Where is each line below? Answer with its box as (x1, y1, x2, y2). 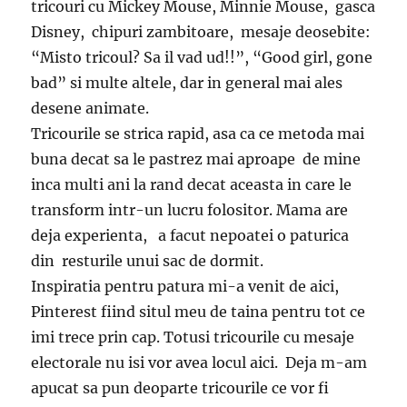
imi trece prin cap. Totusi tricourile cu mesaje (31, 327, 355, 346)
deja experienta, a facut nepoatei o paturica (31, 225, 350, 244)
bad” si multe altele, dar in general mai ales (31, 73, 343, 92)
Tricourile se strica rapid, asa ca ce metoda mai (31, 124, 365, 143)
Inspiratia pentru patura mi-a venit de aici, (31, 276, 340, 295)
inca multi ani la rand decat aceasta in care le (31, 174, 352, 194)
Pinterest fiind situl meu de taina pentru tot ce (31, 302, 366, 321)
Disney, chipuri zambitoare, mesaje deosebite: (31, 22, 372, 41)
